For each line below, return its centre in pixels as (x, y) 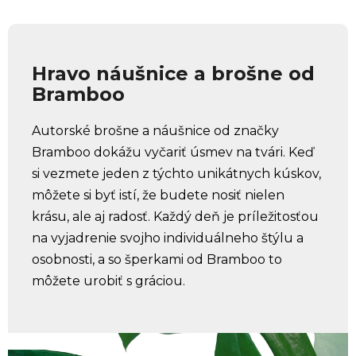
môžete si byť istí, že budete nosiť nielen (158, 195)
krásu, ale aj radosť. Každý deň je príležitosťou (175, 217)
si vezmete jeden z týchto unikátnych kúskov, (176, 174)
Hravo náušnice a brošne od (173, 73)
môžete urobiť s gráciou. (108, 281)
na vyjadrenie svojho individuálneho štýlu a (168, 238)
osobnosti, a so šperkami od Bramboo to (157, 260)
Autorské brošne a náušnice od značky (155, 131)
